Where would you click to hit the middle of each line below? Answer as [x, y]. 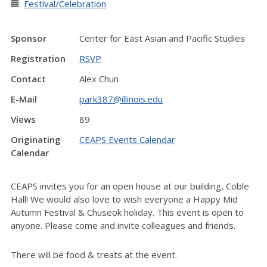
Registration [38, 58]
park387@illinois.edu [121, 99]
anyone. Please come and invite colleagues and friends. [124, 226]
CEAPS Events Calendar [127, 139]
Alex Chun [99, 78]
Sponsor [29, 38]
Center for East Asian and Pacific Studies [162, 38]
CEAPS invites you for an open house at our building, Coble [130, 186]
